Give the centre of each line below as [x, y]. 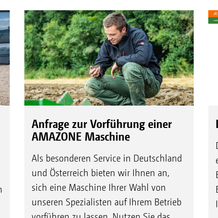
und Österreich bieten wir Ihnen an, [100, 173]
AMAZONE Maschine [81, 136]
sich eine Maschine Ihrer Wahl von [99, 187]
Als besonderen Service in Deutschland [107, 158]
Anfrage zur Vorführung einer [101, 123]
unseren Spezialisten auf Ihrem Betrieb [106, 202]
